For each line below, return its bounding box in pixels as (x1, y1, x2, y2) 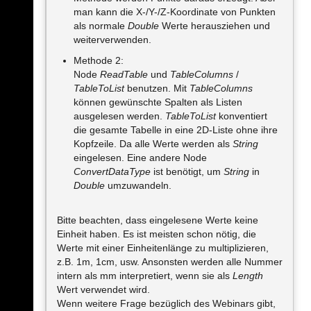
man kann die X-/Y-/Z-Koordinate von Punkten (74, 6, 276, 17)
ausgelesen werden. (74, 110, 165, 121)
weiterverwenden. (74, 34, 151, 45)
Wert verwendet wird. (57, 284, 150, 295)
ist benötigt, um (151, 166, 224, 177)
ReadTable (100, 69, 148, 80)
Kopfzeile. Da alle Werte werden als (74, 138, 233, 149)
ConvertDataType (74, 166, 151, 177)
